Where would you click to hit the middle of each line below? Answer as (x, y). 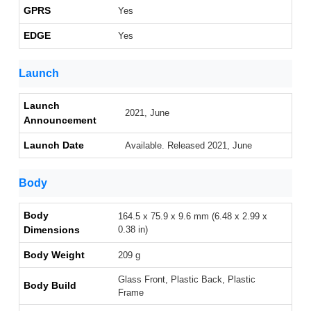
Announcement (60, 120)
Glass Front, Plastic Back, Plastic (187, 280)
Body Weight (54, 255)
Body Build (50, 286)
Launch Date (54, 145)
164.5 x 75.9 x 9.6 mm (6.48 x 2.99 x (193, 217)
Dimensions (52, 230)
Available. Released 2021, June (188, 146)
